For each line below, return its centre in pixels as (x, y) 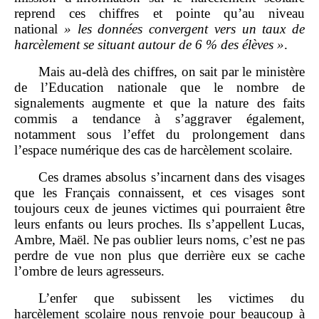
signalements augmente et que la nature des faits (159, 103)
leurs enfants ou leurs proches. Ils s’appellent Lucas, (159, 224)
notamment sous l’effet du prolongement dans (159, 134)
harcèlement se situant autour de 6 (108, 44)
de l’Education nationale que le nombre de (159, 87)
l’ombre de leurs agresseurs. (89, 271)
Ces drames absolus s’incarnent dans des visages (172, 177)
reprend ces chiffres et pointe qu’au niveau (159, 13)
